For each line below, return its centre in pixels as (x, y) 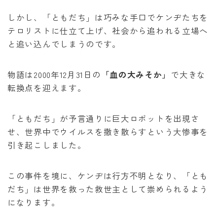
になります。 (34, 202)
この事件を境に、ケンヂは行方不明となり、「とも (108, 175)
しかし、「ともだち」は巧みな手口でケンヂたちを (108, 17)
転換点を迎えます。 (47, 88)
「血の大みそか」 (136, 74)
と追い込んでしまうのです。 (64, 44)
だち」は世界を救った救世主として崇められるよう (108, 189)
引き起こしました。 (47, 145)
